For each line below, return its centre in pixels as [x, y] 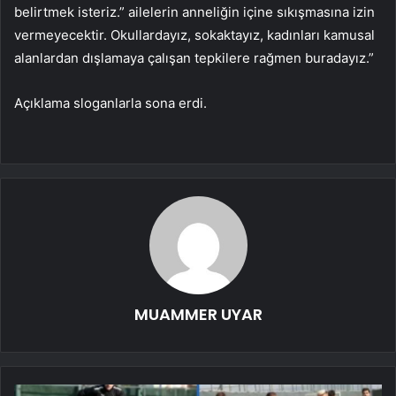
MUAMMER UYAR [198, 314]
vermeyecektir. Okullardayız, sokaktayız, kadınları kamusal [194, 34]
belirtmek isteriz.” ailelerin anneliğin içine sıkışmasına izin [194, 11]
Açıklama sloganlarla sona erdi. [110, 103]
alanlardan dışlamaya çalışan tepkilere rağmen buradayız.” [194, 57]
